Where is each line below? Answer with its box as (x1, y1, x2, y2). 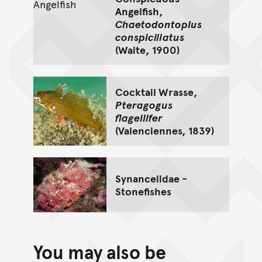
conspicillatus (115, 29, 184, 44)
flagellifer (115, 110, 163, 125)
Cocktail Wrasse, (115, 84, 198, 99)
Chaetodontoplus (115, 16, 202, 32)
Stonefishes (115, 184, 171, 199)
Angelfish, (115, 4, 163, 19)
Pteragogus (115, 97, 173, 112)
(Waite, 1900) (115, 42, 180, 57)
